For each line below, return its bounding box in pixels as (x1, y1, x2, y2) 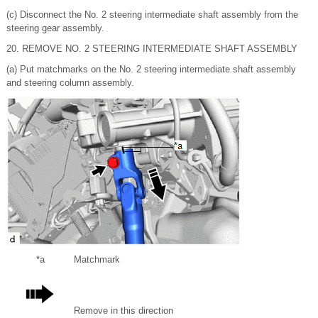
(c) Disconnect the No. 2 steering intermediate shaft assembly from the (6, 9, 298, 20)
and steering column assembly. (6, 77, 134, 88)
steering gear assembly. (6, 23, 104, 33)
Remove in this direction (74, 305, 173, 316)
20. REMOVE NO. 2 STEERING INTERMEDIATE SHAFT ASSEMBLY (6, 43, 297, 54)
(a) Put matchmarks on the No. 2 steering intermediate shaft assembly (6, 64, 296, 75)
